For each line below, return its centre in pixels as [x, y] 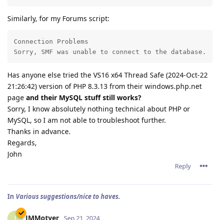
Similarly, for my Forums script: [58, 18]
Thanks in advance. [39, 131]
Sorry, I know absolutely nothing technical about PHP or [99, 109]
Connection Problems [51, 41]
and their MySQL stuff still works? [84, 97]
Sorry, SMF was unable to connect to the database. [110, 52]
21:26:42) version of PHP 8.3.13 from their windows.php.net [105, 86]
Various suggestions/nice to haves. [68, 196]
